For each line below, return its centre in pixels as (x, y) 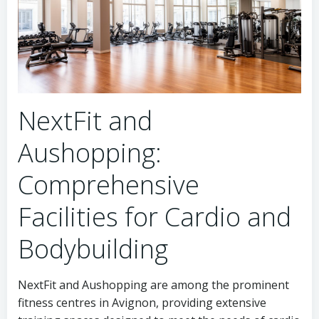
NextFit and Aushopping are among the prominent (153, 285)
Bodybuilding (93, 249)
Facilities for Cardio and (155, 217)
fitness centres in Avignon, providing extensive (142, 303)
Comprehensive (109, 185)
